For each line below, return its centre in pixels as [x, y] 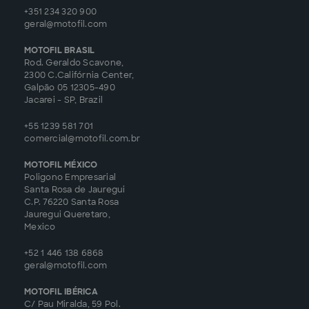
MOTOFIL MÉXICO [61, 165]
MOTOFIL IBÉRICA [61, 291]
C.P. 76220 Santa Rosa [72, 202]
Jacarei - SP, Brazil [63, 100]
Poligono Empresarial [70, 177]
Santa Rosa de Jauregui [75, 189]
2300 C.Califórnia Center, [79, 75]
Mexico [40, 227]
